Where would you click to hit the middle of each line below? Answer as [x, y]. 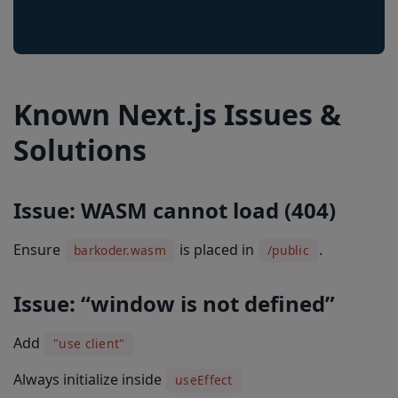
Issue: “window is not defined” [174, 303]
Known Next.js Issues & [177, 114]
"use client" [89, 343]
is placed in [216, 250]
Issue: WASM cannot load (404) [175, 210]
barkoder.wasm [120, 250]
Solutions [80, 150]
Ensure [39, 250]
